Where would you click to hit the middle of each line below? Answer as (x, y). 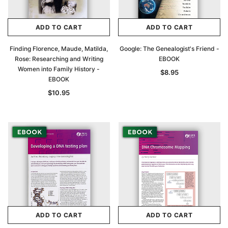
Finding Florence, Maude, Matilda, (59, 49)
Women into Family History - (59, 69)
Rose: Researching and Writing (59, 59)
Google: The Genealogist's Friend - (169, 49)
